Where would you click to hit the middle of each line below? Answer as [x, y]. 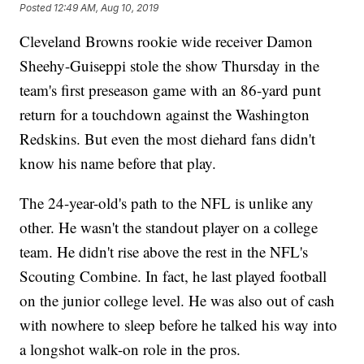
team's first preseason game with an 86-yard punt [171, 90]
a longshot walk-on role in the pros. [130, 349]
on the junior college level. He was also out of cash [178, 301]
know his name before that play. [118, 163]
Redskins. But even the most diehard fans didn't [168, 139]
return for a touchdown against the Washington [165, 115]
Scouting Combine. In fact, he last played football [173, 276]
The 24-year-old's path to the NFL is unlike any [167, 203]
